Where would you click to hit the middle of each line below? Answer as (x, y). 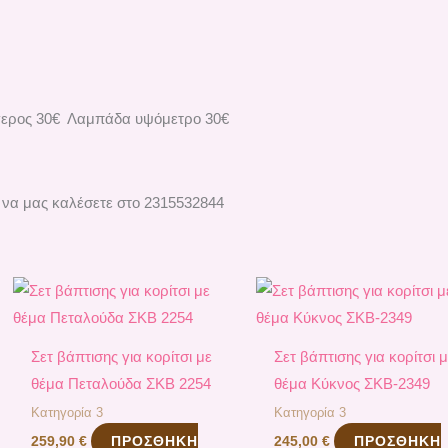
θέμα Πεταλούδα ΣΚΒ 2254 (120, 384)
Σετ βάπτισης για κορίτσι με (121, 357)
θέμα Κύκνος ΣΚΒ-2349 (352, 384)
